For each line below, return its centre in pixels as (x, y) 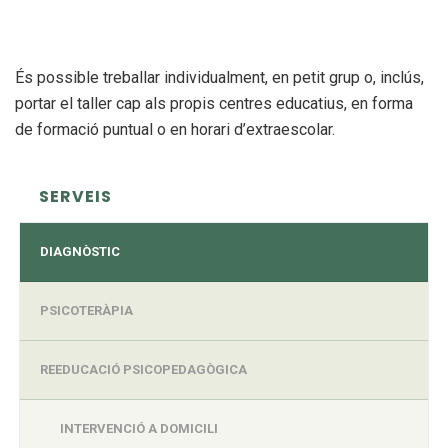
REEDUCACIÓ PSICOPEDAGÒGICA (143, 369)
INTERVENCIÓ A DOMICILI (139, 428)
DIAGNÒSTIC (80, 251)
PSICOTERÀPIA (86, 310)
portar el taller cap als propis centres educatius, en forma (214, 103)
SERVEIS (75, 196)
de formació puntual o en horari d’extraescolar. (175, 129)
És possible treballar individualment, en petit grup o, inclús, (219, 77)
